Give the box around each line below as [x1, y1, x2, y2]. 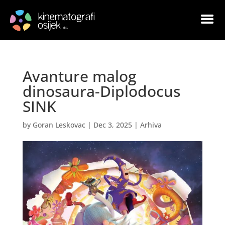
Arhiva [140, 120, 162, 130]
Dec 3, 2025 [93, 120, 132, 130]
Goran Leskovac [32, 120, 85, 130]
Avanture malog [22, 66, 136, 86]
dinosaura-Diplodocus [22, 81, 180, 101]
